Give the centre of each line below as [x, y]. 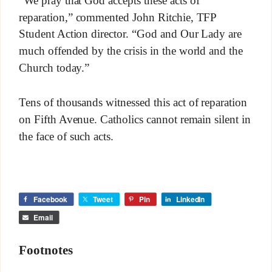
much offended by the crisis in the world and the [131, 51]
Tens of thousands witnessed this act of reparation [133, 102]
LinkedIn [190, 199]
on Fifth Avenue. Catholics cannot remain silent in [135, 119]
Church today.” [54, 68]
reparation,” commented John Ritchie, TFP [117, 17]
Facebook [50, 199]
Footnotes [46, 250]
